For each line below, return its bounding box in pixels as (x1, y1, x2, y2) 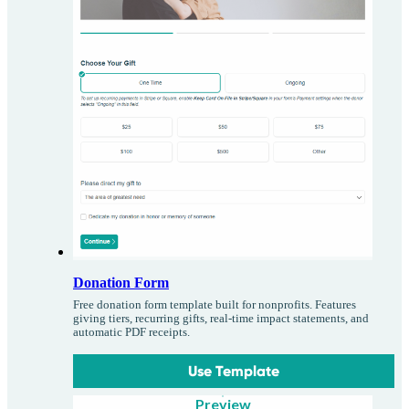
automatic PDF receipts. (73, 326, 190, 340)
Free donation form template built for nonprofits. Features (73, 299, 356, 312)
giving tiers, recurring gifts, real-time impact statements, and (73, 312, 369, 326)
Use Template (188, 362, 280, 381)
